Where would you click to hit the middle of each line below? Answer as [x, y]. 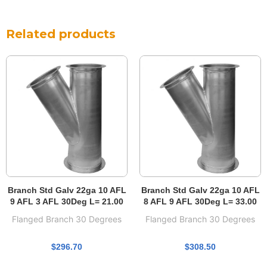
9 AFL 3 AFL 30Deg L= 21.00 [67, 201]
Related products [61, 34]
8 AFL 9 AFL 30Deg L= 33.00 [200, 201]
